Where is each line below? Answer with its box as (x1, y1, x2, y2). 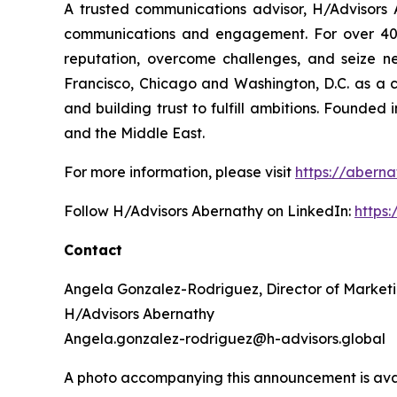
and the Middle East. (64, 124, 205, 143)
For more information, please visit (64, 163, 295, 182)
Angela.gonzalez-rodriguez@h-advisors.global (64, 330, 385, 348)
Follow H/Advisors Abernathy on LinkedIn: (64, 202, 354, 221)
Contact (64, 241, 122, 260)
